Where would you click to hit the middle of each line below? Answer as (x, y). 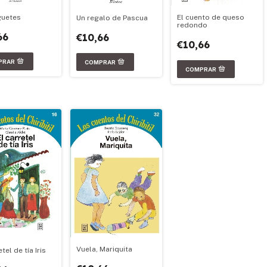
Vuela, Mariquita (104, 249)
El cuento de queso (211, 17)
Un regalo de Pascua (112, 18)
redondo (192, 25)
